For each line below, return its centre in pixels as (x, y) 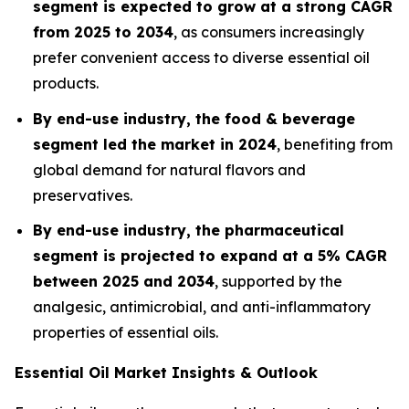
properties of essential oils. (126, 333)
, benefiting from (335, 144)
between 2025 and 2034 (124, 282)
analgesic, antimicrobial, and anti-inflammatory (202, 307)
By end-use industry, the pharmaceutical (189, 231)
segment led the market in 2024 (155, 144)
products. (66, 83)
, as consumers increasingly (269, 31)
